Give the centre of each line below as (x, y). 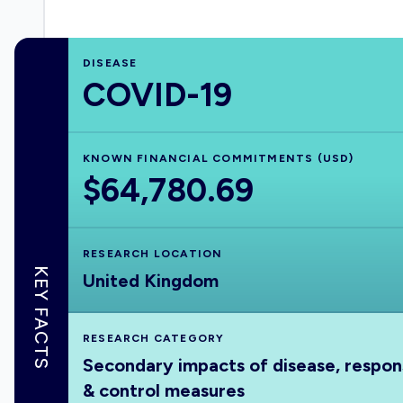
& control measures (164, 390)
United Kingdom (151, 281)
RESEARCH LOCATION (153, 254)
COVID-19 (157, 95)
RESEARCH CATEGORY (154, 338)
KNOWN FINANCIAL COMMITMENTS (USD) (219, 158)
